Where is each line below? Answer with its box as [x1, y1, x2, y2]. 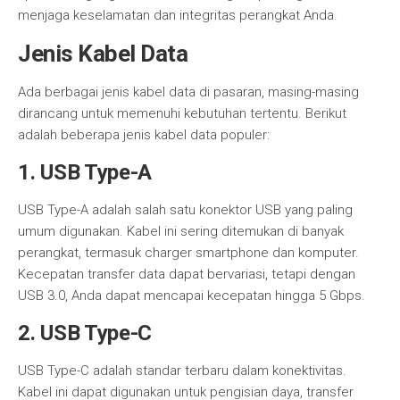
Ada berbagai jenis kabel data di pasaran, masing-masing [18, 84, 359, 100]
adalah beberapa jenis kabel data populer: [18, 127, 270, 143]
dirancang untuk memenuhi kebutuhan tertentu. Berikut [18, 105, 346, 121]
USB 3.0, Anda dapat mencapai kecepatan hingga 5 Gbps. [18, 287, 365, 304]
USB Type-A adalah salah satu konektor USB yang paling [18, 202, 353, 218]
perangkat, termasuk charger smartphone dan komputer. [18, 245, 359, 261]
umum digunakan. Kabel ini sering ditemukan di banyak [18, 223, 344, 239]
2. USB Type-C [18, 321, 153, 346]
